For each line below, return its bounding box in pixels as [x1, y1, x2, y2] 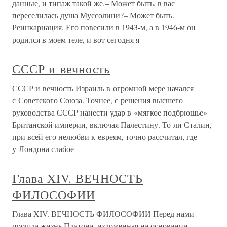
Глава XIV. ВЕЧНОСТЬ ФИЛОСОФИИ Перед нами [12, 208, 194, 219]
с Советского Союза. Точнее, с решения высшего [12, 95, 183, 106]
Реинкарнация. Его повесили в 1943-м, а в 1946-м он [12, 22, 196, 33]
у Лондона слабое [12, 143, 74, 155]
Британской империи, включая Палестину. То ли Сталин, [12, 119, 212, 130]
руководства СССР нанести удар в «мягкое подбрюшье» [12, 107, 207, 118]
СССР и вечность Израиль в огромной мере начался [12, 83, 194, 94]
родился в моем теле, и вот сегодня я [12, 34, 139, 45]
